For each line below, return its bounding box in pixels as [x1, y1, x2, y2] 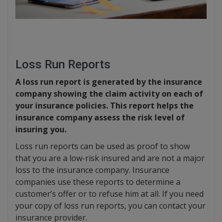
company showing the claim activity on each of [15, 88, 203, 100]
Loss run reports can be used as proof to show [15, 141, 190, 152]
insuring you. [15, 124, 66, 135]
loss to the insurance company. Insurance [15, 165, 169, 176]
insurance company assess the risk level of [15, 112, 185, 123]
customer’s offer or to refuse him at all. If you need [15, 188, 204, 200]
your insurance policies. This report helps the [15, 100, 194, 111]
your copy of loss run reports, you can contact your [15, 200, 206, 212]
